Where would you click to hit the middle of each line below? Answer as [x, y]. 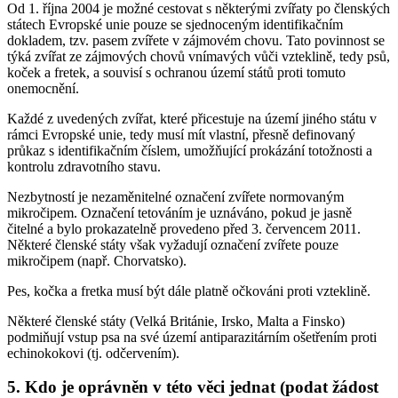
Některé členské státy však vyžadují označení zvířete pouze [173, 244]
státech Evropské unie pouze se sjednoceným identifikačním [175, 24]
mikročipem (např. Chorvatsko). [97, 260]
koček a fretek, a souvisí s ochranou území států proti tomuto [176, 72]
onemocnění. [43, 88]
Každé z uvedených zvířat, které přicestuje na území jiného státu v [192, 118]
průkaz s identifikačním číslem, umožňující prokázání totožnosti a [190, 150]
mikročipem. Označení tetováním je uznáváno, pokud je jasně [179, 212]
